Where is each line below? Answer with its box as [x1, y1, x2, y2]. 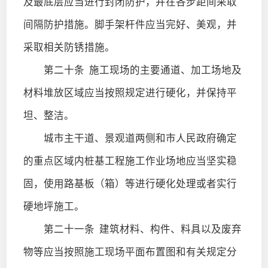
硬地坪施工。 [23, 200, 84, 212]
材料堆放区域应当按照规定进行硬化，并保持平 [23, 87, 237, 99]
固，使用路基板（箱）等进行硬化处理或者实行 [23, 178, 237, 190]
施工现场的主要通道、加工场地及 [84, 64, 242, 76]
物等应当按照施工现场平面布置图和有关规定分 [23, 246, 237, 258]
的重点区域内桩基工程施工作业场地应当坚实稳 [23, 155, 237, 167]
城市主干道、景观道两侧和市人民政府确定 [23, 132, 237, 144]
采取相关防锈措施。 [23, 41, 115, 53]
